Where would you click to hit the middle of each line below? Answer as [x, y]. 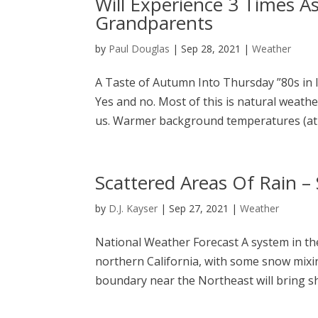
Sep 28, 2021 [211, 49]
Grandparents [154, 23]
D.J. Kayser [133, 209]
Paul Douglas [139, 49]
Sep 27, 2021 [199, 209]
